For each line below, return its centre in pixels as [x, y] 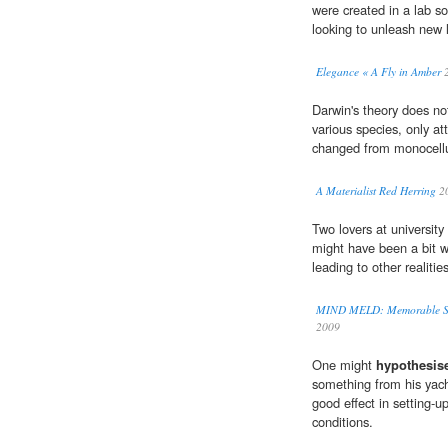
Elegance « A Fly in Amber [378, 72]
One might [344, 365]
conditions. [342, 422]
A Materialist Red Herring [376, 191]
